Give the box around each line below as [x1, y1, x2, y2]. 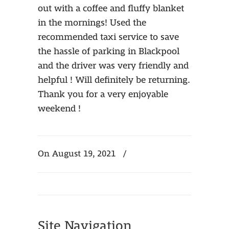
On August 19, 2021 [38, 149, 118, 158]
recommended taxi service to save [38, 32, 179, 42]
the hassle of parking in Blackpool [38, 47, 179, 56]
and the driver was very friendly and [38, 61, 189, 71]
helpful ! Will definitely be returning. [38, 75, 190, 85]
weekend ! [38, 104, 81, 113]
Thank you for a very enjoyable [38, 89, 168, 99]
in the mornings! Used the [38, 18, 146, 28]
